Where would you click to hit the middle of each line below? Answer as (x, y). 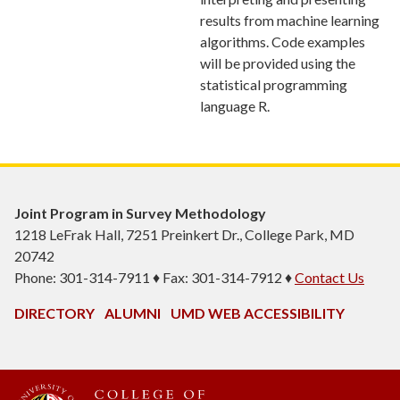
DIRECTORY (54, 312)
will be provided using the (278, 62)
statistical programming (274, 84)
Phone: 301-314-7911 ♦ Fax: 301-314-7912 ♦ (154, 277)
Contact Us (329, 277)
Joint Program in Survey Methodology (140, 212)
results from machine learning (290, 20)
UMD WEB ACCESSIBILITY (258, 312)
